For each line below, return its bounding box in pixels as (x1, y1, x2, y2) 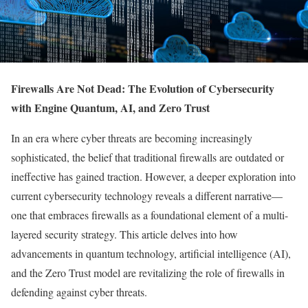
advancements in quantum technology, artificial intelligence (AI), (11, 245, 291, 261)
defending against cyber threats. (11, 284, 147, 299)
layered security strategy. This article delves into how (11, 226, 238, 241)
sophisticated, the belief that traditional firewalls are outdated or (11, 149, 284, 164)
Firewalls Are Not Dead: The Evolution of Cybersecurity (11, 80, 274, 96)
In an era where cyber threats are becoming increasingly (11, 130, 252, 145)
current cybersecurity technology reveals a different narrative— (11, 188, 283, 203)
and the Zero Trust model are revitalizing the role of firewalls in (11, 265, 285, 280)
